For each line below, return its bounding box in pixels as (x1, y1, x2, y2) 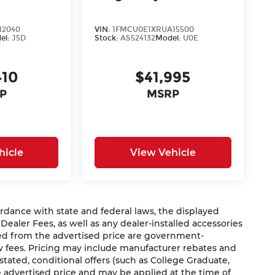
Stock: (95, 33, 121, 42)
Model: (155, 33, 184, 42)
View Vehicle (130, 146, 196, 158)
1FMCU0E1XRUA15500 (112, 25, 195, 34)
